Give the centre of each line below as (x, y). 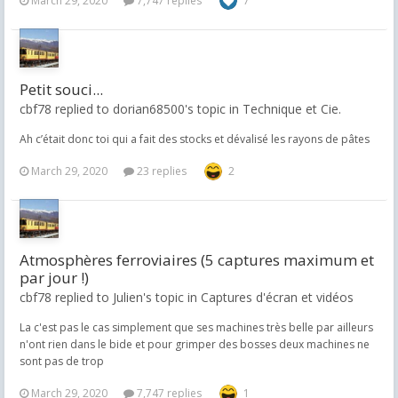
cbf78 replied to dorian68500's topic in (131, 109)
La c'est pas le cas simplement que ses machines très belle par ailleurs (196, 327)
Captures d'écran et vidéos (277, 297)
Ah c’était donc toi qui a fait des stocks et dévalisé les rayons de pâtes (195, 139)
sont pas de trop (62, 361)
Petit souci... (61, 89)
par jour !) (54, 278)
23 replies (160, 171)
